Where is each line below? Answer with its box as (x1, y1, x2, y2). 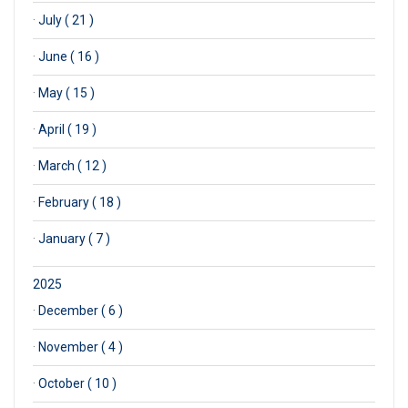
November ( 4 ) (38, 339, 123, 354)
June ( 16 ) (38, 48, 99, 64)
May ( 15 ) (38, 85, 95, 100)
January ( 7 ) (38, 230, 110, 246)
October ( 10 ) (38, 375, 117, 391)
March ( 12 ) (38, 158, 107, 173)
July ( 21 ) (38, 12, 94, 27)
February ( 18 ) (38, 194, 121, 209)
